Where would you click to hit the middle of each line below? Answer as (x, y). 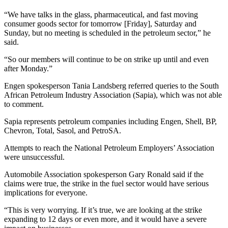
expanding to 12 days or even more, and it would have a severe (105, 219)
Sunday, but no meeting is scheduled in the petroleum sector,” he (107, 33)
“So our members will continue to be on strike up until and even (106, 60)
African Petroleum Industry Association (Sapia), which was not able (113, 95)
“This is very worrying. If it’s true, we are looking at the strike (103, 210)
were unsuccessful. (34, 157)
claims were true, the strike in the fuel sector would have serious (106, 184)
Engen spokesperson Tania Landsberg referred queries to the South (111, 86)
